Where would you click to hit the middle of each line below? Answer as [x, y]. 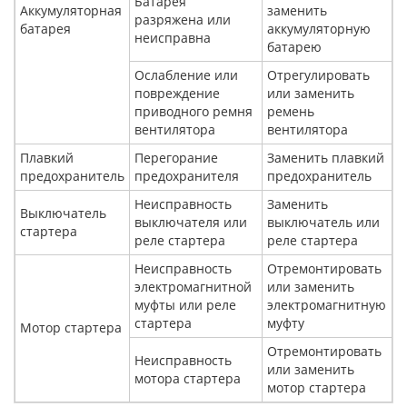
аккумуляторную [319, 29]
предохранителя [187, 176]
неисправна [173, 38]
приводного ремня [194, 112]
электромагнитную [327, 305]
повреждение [177, 94]
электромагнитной [193, 287]
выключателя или [191, 223]
